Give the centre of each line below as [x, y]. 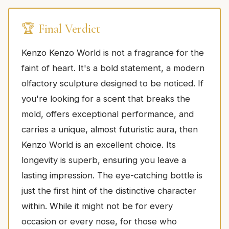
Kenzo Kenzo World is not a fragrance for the [113, 53]
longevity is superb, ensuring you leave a [104, 160]
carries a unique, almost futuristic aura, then [110, 130]
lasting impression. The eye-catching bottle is [112, 176]
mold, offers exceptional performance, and [108, 114]
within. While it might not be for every [97, 206]
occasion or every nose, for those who [99, 222]
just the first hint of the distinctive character [109, 191]
